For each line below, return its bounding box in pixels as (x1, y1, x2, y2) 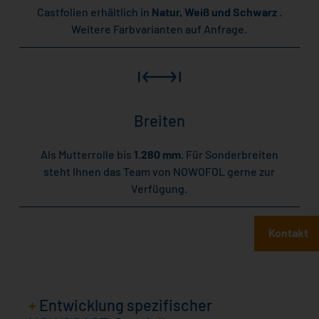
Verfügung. (131, 181, 188, 195)
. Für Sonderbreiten (180, 147, 278, 161)
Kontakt (268, 225, 308, 239)
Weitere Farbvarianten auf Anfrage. (71, 22, 248, 36)
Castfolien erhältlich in (36, 5, 152, 19)
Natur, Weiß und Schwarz (151, 5, 279, 19)
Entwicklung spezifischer (36, 295, 213, 314)
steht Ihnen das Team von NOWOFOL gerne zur (43, 164, 276, 178)
